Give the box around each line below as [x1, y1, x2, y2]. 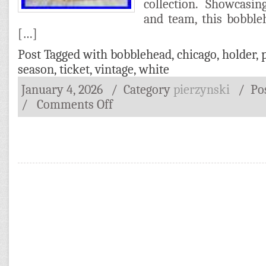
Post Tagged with [18, 47, 110, 62]
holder [222, 47, 256, 62]
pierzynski [173, 82, 230, 97]
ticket [59, 62, 90, 77]
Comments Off [37, 97, 113, 112]
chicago [177, 47, 217, 62]
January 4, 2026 [21, 82, 103, 97]
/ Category [111, 82, 170, 97]
